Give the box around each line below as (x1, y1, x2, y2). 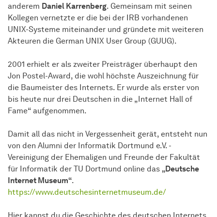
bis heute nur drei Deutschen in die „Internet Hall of (8, 94, 192, 104)
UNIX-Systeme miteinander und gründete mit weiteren (8, 25, 203, 34)
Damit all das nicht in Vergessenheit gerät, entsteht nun (8, 129, 207, 139)
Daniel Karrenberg (42, 1, 107, 11)
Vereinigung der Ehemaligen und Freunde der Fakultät (8, 153, 200, 162)
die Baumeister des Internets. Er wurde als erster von (8, 83, 199, 93)
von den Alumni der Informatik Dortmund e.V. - (8, 141, 171, 151)
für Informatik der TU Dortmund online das (8, 164, 162, 174)
